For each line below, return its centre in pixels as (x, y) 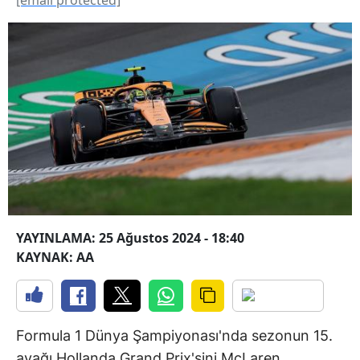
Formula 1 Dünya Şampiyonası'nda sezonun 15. (174, 336)
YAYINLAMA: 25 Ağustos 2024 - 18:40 (130, 238)
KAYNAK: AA (55, 258)
